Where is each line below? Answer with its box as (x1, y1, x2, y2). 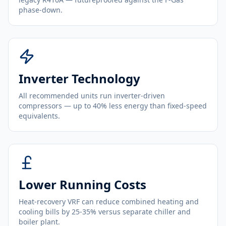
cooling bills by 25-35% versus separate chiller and (19, 207, 191, 216)
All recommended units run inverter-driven (19, 91, 165, 100)
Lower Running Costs (19, 176, 146, 193)
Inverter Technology (19, 70, 140, 87)
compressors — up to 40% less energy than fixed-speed (19, 101, 207, 110)
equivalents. (19, 111, 60, 121)
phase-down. (19, 5, 63, 15)
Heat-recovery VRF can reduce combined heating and (19, 197, 199, 206)
